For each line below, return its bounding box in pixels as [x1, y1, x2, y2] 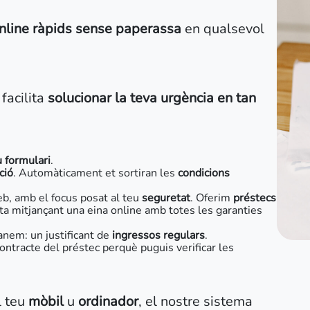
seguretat [142, 190, 190, 206]
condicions [175, 165, 230, 181]
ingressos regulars [112, 228, 205, 243]
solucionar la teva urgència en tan [48, 89, 256, 107]
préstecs [233, 190, 276, 206]
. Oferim [190, 190, 233, 206]
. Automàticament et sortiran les [13, 165, 175, 181]
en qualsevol [181, 19, 264, 38]
